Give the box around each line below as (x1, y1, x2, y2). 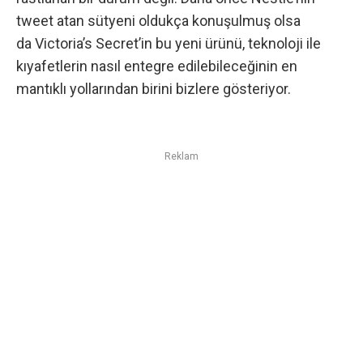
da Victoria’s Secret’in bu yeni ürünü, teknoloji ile (16, 34, 321, 52)
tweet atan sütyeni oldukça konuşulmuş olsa (16, 11, 301, 29)
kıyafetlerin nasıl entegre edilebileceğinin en (16, 57, 297, 75)
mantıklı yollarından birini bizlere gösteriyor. (16, 79, 291, 97)
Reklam (164, 150, 199, 162)
